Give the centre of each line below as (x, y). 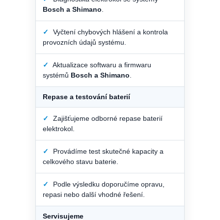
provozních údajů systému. (84, 42)
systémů (57, 75)
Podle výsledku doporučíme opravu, (108, 184)
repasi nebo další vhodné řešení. (94, 194)
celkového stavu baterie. (81, 161)
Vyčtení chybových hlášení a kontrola (110, 32)
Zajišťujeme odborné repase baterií (107, 118)
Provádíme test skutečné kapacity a (107, 151)
